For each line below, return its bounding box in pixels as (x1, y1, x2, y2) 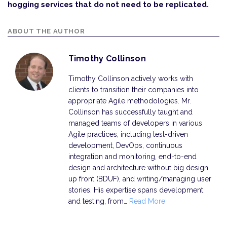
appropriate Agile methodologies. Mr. (68, 97, 191, 105)
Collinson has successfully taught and (68, 108, 193, 116)
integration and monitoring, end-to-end (68, 153, 197, 161)
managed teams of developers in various (68, 119, 202, 127)
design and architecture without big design (68, 164, 208, 172)
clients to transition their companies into (68, 86, 199, 94)
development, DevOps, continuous (68, 141, 182, 149)
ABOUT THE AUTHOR (8, 27, 85, 35)
